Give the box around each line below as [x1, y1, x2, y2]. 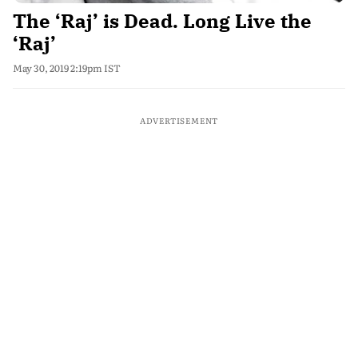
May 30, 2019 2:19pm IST [13, 61, 121, 75]
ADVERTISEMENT [139, 114, 219, 126]
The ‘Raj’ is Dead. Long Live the [13, 8, 312, 34]
